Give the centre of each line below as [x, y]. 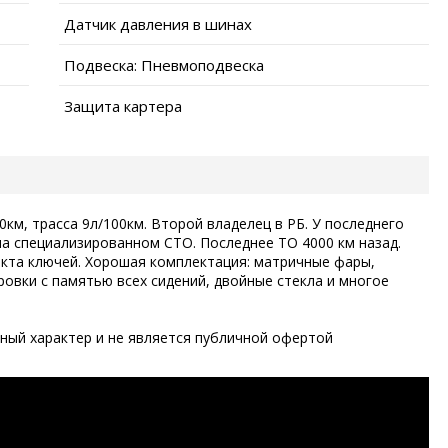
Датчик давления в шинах [158, 23]
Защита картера [123, 105]
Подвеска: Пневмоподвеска [164, 64]
